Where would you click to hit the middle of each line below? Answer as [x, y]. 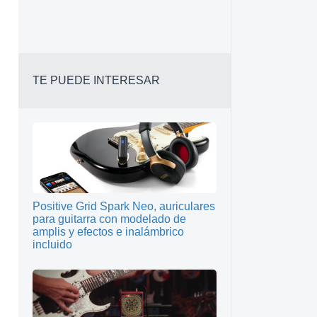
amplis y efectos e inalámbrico [108, 232]
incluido [52, 244]
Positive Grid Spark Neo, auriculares [124, 206]
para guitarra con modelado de [109, 219]
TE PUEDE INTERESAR [96, 80]
